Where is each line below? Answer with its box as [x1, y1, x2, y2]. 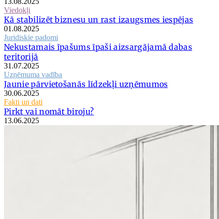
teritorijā [4, 51, 39, 62]
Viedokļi [4, 5, 30, 14]
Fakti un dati [4, 97, 43, 106]
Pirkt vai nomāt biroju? [4, 106, 94, 116]
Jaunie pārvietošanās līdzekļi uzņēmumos [4, 79, 168, 89]
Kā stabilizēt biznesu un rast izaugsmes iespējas [4, 14, 194, 24]
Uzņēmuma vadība [4, 70, 62, 79]
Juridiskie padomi [4, 33, 58, 42]
